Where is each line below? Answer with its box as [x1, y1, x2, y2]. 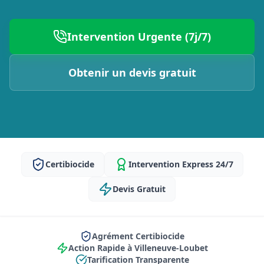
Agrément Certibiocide [91, 230, 184, 242]
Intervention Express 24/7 [128, 159, 233, 170]
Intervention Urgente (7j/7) [67, 29, 211, 44]
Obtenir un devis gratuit [68, 65, 196, 80]
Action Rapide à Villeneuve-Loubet [68, 242, 208, 253]
